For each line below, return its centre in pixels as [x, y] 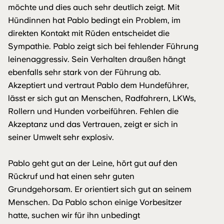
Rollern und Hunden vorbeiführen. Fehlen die [93, 111]
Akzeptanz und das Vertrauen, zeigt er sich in [93, 124]
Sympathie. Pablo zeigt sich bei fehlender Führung [103, 46]
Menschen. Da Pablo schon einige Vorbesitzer [95, 202]
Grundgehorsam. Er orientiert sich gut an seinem [100, 189]
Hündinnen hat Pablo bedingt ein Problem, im [94, 20]
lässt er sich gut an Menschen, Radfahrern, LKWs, [102, 98]
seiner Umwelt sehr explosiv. [61, 137]
